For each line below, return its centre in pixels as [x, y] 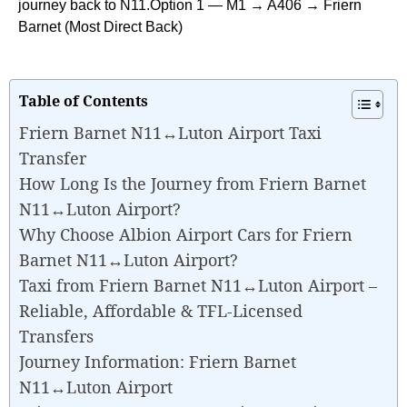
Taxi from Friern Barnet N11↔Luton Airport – [198, 285]
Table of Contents [84, 100]
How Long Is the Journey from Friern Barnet [193, 183]
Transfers [56, 336]
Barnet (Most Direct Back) [100, 26]
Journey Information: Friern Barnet [158, 361]
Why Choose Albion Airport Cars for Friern [186, 234]
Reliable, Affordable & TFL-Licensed [161, 310]
